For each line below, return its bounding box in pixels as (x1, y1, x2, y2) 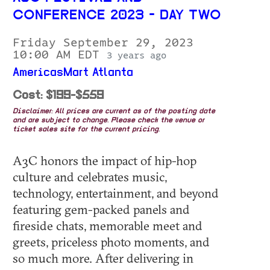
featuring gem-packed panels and (13, 201, 190, 218)
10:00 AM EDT (13, 49, 107, 61)
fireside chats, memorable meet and (13, 218, 202, 234)
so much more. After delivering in (13, 250, 193, 266)
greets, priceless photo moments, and (13, 234, 210, 250)
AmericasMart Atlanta (13, 67, 133, 80)
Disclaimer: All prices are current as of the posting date (13, 108, 215, 116)
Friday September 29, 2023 (13, 37, 193, 49)
